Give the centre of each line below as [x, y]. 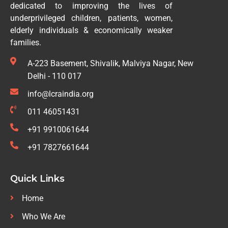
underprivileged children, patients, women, [92, 18]
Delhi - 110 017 [54, 76]
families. [26, 42]
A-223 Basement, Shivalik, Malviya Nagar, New [110, 63]
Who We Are [43, 216]
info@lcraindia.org [61, 94]
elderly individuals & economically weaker [92, 30]
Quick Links [37, 178]
